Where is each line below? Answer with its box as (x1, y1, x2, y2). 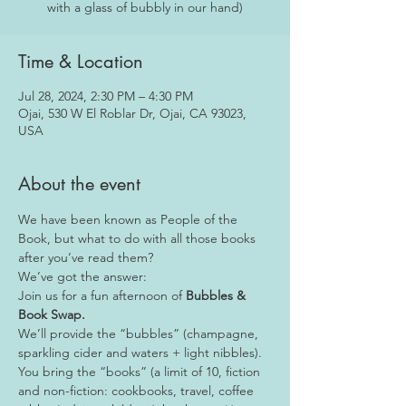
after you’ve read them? (18, 249, 153, 266)
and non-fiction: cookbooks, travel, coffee (18, 382, 257, 399)
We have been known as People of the (18, 211, 241, 227)
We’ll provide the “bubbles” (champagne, (18, 325, 262, 342)
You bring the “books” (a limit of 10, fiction (18, 363, 264, 380)
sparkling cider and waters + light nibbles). (18, 344, 262, 361)
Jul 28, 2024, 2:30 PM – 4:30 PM (18, 88, 193, 104)
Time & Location (18, 50, 143, 73)
